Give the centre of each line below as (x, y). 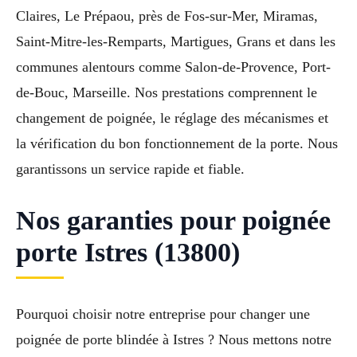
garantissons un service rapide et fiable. (130, 169)
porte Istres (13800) (128, 252)
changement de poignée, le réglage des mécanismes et (172, 118)
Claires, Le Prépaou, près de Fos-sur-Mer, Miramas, (167, 16)
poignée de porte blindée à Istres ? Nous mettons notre (174, 340)
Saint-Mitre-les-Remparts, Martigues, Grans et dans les (176, 41)
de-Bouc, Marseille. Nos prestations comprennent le (167, 92)
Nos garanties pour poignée (173, 220)
